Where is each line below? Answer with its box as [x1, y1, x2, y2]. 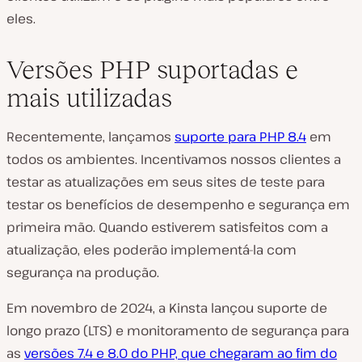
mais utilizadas [6, 82, 172, 112]
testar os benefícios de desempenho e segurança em [6, 195, 350, 213]
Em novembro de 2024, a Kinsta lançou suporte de [6, 298, 327, 317]
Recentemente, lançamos [6, 127, 175, 145]
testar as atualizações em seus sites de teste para [6, 172, 325, 191]
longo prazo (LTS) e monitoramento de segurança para [6, 321, 349, 339]
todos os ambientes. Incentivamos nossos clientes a [6, 149, 341, 168]
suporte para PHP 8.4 [175, 127, 306, 145]
